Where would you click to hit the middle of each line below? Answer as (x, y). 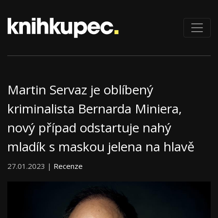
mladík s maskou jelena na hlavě (101, 147)
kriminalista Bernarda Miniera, (95, 109)
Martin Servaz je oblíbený (80, 90)
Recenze (68, 166)
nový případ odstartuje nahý (89, 128)
